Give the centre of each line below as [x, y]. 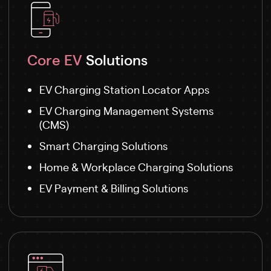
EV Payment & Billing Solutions [114, 188]
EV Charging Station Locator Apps [124, 89]
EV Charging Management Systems [126, 110]
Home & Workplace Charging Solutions [136, 166]
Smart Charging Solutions [103, 145]
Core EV [55, 59]
